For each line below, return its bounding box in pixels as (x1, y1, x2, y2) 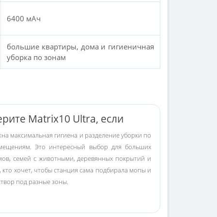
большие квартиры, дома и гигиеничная (7, 42, 154, 51)
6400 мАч (7, 14, 41, 23)
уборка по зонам (7, 52, 66, 62)
